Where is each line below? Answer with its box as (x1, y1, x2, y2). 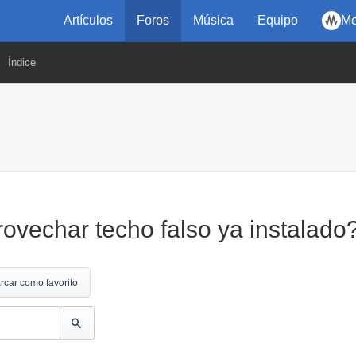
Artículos (64, 14, 113, 27)
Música (193, 14, 234, 27)
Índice (8, 56, 36, 68)
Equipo (257, 14, 298, 27)
